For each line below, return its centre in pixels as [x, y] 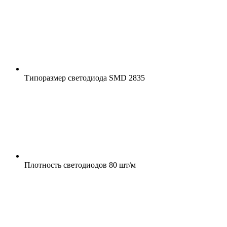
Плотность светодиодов [66, 165]
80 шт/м [121, 165]
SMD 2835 [126, 78]
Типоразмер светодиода [66, 78]
